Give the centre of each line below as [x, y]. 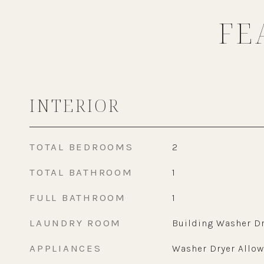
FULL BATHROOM [78, 197]
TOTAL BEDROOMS [82, 147]
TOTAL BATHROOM [81, 172]
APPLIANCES [66, 248]
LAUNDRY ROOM [75, 223]
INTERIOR [75, 105]
